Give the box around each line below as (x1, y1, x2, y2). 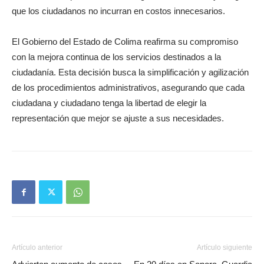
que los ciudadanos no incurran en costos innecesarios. (12, 6, 225, 16)
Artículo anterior (12, 243, 62, 252)
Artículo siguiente (197, 243, 252, 252)
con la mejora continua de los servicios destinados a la (12, 52, 221, 62)
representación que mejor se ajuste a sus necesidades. (12, 113, 224, 124)
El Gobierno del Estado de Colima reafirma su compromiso (12, 37, 238, 47)
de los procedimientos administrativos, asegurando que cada (12, 82, 245, 93)
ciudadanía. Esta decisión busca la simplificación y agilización (12, 67, 249, 78)
